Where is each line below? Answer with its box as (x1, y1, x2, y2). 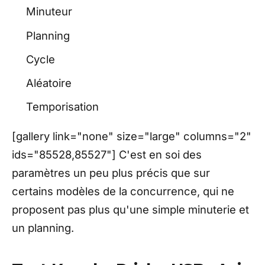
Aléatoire (26, 76, 72, 90)
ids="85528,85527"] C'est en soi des (12, 147, 202, 161)
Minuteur (26, 5, 72, 18)
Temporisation (26, 100, 99, 114)
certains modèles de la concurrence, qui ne (12, 184, 234, 198)
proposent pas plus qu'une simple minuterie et (12, 202, 249, 216)
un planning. (12, 221, 74, 234)
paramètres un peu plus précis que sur (12, 166, 210, 179)
